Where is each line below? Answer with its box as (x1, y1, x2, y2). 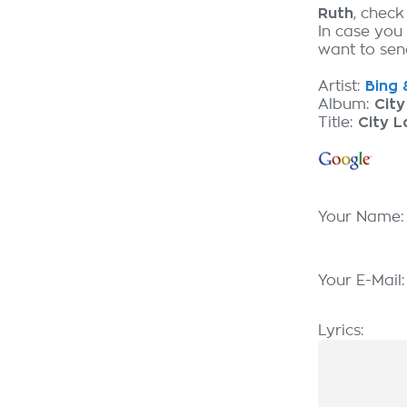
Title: (318, 115, 358, 130)
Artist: (318, 79, 365, 94)
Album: (318, 97, 374, 112)
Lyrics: (318, 323, 364, 338)
